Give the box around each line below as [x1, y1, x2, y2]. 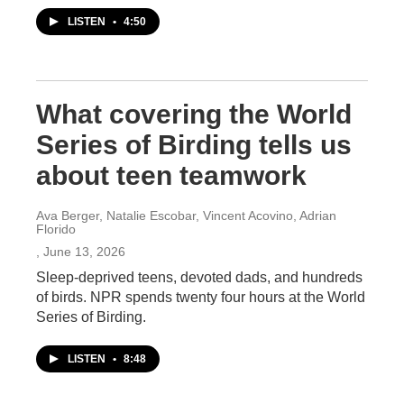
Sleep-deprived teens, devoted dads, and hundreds [36, 270, 363, 285]
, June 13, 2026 [36, 244, 125, 259]
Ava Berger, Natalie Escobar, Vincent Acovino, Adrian [36, 208, 336, 223]
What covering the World [36, 99, 352, 129]
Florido [36, 222, 76, 236]
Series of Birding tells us [36, 130, 352, 160]
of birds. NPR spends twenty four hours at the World [36, 289, 365, 305]
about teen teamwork [36, 161, 307, 190]
